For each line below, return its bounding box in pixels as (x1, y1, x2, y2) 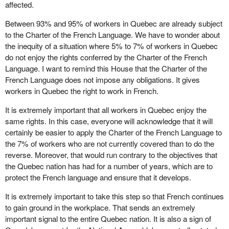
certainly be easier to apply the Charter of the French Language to (5, 127, 222, 138)
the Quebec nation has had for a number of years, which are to (5, 161, 213, 172)
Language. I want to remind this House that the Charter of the (5, 62, 207, 74)
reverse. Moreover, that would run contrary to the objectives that (5, 149, 217, 161)
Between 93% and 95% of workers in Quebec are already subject (5, 17, 222, 29)
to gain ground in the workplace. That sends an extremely (5, 202, 195, 213)
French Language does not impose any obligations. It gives (5, 74, 200, 85)
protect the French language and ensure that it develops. (5, 172, 191, 183)
